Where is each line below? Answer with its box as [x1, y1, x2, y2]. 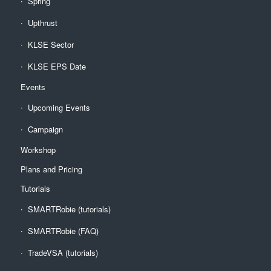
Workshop [20, 143, 56, 155]
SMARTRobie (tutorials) [27, 203, 111, 215]
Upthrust [27, 16, 57, 28]
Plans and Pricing [20, 163, 82, 175]
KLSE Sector [27, 38, 74, 50]
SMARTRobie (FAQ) [27, 224, 99, 237]
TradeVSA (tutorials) [27, 246, 98, 258]
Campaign [27, 123, 63, 135]
